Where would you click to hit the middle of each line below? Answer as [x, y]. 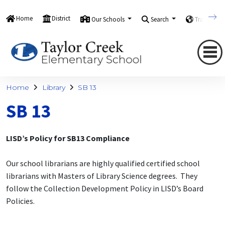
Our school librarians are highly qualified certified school [103, 163]
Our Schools [109, 19]
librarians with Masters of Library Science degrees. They [102, 176]
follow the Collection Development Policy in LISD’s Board [105, 189]
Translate [208, 19]
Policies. [20, 201]
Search [161, 19]
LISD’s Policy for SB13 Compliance [68, 138]
